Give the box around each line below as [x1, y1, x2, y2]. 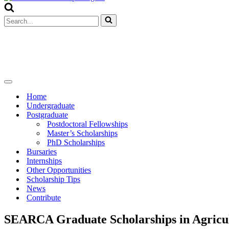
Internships [27, 156, 62, 165]
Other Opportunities [27, 166, 91, 174]
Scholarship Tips [27, 175, 80, 184]
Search [4, 14, 26, 22]
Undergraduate [27, 101, 75, 110]
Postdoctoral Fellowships [47, 120, 128, 128]
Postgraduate [27, 110, 68, 119]
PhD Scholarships [47, 138, 105, 147]
